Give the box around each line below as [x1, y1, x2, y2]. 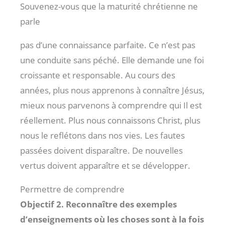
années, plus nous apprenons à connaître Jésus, [20, 84, 204, 96]
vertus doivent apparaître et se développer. [20, 159, 190, 171]
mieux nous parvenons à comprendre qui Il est [20, 99, 202, 111]
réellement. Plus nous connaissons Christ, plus [20, 114, 200, 126]
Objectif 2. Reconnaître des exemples [20, 198, 177, 210]
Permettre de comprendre [20, 183, 125, 195]
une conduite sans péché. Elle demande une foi [20, 54, 204, 66]
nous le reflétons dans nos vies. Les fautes [20, 129, 185, 141]
